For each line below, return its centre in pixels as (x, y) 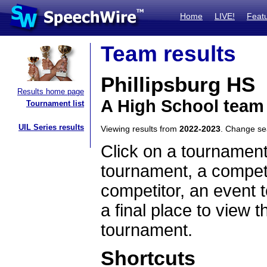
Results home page (51, 91)
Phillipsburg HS (178, 85)
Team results (168, 54)
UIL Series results (51, 127)
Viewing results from (140, 129)
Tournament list (55, 103)
